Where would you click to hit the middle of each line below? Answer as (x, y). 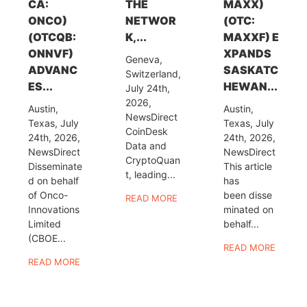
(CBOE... (47, 238)
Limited (44, 223)
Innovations (53, 209)
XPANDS (248, 53)
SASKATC (251, 70)
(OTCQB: (52, 37)
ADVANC (52, 70)
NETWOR (151, 20)
